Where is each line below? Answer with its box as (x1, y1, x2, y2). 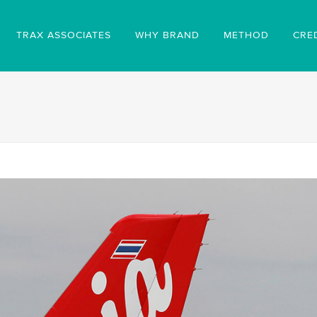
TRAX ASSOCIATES (16, 30, 111, 40)
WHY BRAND (135, 30, 200, 40)
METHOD (224, 30, 269, 40)
